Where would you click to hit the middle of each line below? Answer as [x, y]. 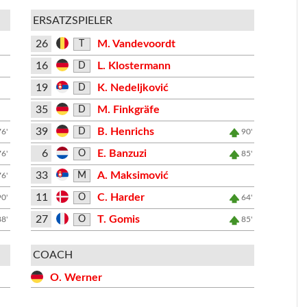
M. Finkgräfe [129, 110]
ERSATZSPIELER [73, 20]
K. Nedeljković [133, 88]
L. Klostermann [134, 66]
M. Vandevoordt [137, 44]
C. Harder [121, 197]
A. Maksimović [133, 175]
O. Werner [76, 278]
